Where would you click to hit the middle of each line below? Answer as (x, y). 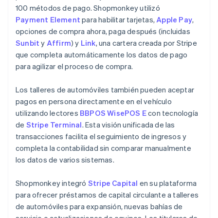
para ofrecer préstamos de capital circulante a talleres (107, 194)
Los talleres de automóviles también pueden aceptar (105, 89)
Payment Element (48, 19)
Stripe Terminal (54, 124)
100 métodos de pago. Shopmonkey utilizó (88, 8)
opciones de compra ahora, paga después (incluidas (103, 31)
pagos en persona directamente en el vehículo (94, 101)
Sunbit (28, 43)
